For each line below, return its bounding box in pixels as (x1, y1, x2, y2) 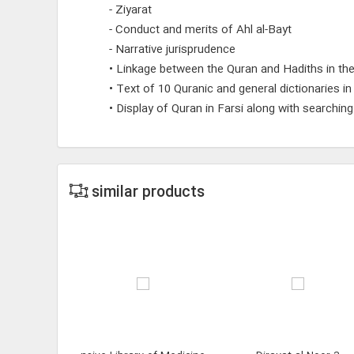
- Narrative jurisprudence (108, 40, 235, 59)
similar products (87, 181, 205, 205)
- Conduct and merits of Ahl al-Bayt (108, 21, 292, 40)
